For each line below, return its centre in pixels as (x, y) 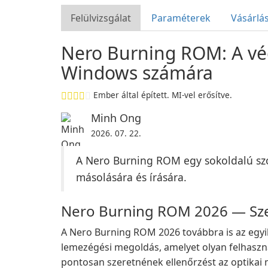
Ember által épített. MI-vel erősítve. (163, 95)
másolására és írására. (131, 177)
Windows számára (137, 73)
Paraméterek (181, 18)
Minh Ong (116, 118)
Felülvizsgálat (101, 18)
